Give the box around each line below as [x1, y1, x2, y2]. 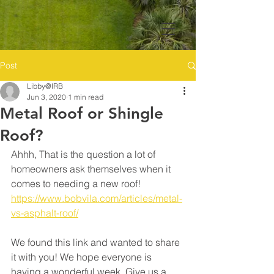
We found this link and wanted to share [11, 236, 182, 248]
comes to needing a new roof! [11, 177, 143, 190]
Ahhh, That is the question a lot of [11, 148, 158, 160]
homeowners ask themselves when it [11, 163, 173, 175]
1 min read [68, 92, 103, 102]
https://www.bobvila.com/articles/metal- [11, 192, 182, 204]
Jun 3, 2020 [27, 92, 66, 102]
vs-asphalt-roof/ [11, 207, 78, 219]
